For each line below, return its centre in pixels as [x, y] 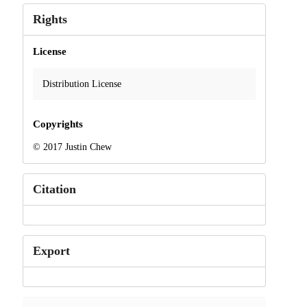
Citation [54, 189]
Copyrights [58, 124]
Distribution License [82, 84]
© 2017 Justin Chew [72, 147]
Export [51, 250]
